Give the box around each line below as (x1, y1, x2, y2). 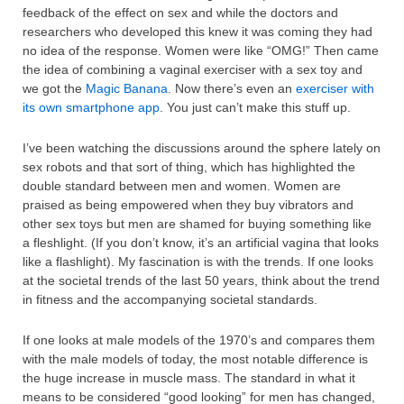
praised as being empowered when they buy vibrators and (23, 197, 353, 212)
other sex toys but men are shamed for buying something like (23, 216, 372, 231)
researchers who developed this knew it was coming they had (23, 23, 372, 39)
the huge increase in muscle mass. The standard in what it (23, 370, 355, 385)
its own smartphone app (23, 99, 160, 115)
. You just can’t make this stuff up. (160, 99, 351, 115)
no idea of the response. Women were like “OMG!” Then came (23, 42, 379, 58)
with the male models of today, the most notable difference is (23, 351, 368, 366)
